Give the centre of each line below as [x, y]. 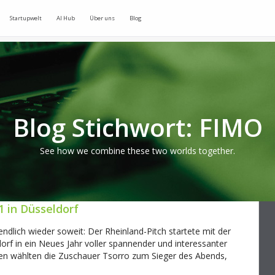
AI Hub [66, 18]
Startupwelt [26, 18]
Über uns [102, 18]
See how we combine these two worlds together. [137, 151]
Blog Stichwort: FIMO [137, 127]
